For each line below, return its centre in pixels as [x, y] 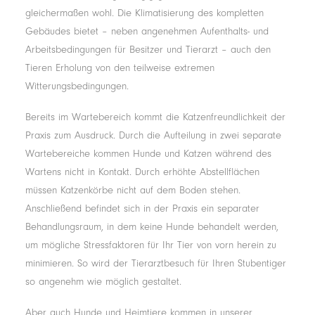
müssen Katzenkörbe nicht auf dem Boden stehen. [133, 190]
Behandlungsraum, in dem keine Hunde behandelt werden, [152, 227]
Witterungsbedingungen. [77, 86]
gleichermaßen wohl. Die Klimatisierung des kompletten [144, 13]
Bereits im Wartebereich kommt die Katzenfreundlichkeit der [155, 117]
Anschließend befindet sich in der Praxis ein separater [142, 208]
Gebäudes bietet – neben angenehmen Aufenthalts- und [147, 31]
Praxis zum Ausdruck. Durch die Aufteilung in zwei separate [153, 135]
